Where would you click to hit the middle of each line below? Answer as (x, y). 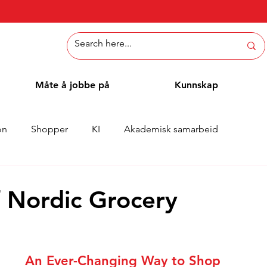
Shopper (49, 129)
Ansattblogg (165, 177)
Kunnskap (196, 85)
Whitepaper (29, 177)
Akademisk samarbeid (171, 129)
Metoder (97, 177)
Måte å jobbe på (72, 85)
